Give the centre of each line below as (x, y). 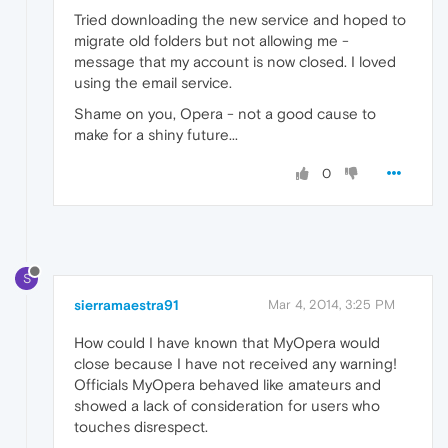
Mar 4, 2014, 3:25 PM (331, 304)
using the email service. (153, 82)
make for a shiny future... (156, 134)
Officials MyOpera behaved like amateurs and (227, 384)
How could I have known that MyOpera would (227, 342)
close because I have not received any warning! (235, 363)
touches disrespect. (141, 426)
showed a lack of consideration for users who (227, 405)
